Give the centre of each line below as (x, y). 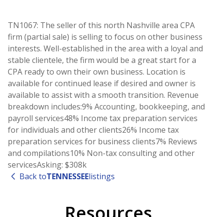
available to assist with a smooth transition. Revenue (103, 95)
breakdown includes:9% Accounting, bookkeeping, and (106, 107)
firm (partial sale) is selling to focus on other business (105, 37)
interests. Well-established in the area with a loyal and (105, 49)
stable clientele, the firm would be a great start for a (102, 60)
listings (102, 177)
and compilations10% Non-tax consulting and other (101, 153)
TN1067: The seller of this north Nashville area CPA (101, 25)
